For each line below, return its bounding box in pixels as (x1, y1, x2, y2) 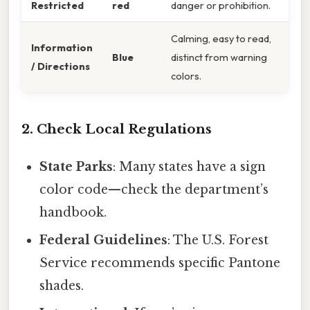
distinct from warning (171, 50, 267, 64)
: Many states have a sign (113, 158, 266, 174)
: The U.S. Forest (167, 232, 269, 248)
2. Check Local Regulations (21, 120, 212, 137)
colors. (171, 69, 201, 82)
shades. (39, 277, 84, 293)
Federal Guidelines (39, 232, 168, 248)
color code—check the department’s (39, 181, 269, 197)
